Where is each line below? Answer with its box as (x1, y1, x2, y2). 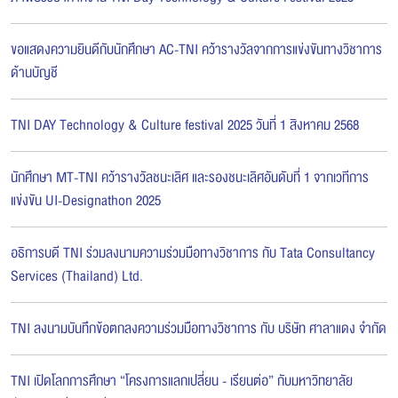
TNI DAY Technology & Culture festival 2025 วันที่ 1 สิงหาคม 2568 (11, 113, 359, 137)
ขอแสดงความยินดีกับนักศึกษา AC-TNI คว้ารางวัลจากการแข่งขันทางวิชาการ (11, 37, 382, 61)
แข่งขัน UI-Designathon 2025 (11, 188, 161, 212)
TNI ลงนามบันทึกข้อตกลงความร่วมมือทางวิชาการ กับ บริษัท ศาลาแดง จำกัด (11, 316, 386, 340)
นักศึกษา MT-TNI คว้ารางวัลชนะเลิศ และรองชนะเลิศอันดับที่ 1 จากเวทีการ (11, 165, 369, 189)
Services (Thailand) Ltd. (11, 264, 143, 288)
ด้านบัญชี (11, 60, 58, 84)
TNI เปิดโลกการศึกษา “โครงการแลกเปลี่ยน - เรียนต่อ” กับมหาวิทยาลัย (11, 369, 353, 393)
